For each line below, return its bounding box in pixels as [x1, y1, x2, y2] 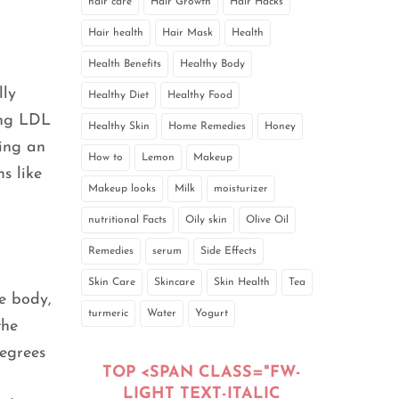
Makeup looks [88, 183, 156, 195]
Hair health [88, 28, 143, 39]
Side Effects [200, 246, 256, 257]
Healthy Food [167, 90, 232, 102]
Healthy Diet [88, 90, 149, 102]
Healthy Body [180, 59, 245, 70]
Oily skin [185, 215, 227, 226]
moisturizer [214, 183, 268, 195]
